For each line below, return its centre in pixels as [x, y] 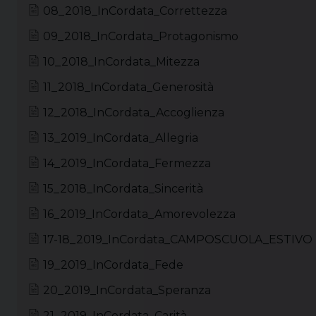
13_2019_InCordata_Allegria [121, 138]
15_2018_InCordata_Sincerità [123, 188]
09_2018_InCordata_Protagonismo [141, 36]
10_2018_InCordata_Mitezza [121, 61]
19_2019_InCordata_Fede [113, 265]
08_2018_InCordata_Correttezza [135, 11]
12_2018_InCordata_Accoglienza [134, 112]
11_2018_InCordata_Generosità [128, 87]
